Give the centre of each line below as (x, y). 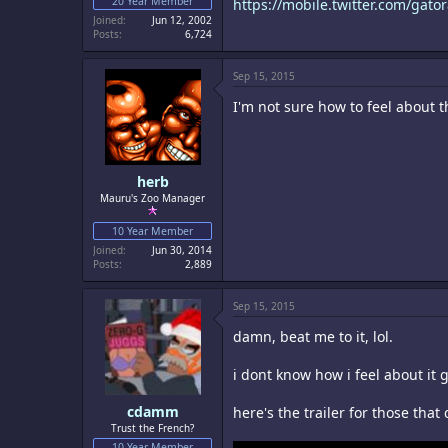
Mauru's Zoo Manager (152, 198)
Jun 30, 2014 (182, 250)
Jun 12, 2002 (182, 20)
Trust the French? (152, 428)
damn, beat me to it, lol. (313, 336)
